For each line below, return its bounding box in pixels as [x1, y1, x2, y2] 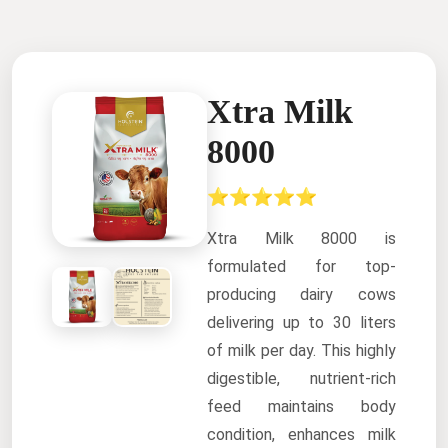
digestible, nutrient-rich [206, 369, 396, 388]
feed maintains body [206, 397, 396, 416]
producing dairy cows [206, 285, 396, 304]
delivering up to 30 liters [206, 313, 396, 332]
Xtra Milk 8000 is [206, 229, 396, 248]
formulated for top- [206, 257, 396, 276]
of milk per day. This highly [206, 341, 396, 360]
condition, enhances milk [206, 425, 396, 444]
